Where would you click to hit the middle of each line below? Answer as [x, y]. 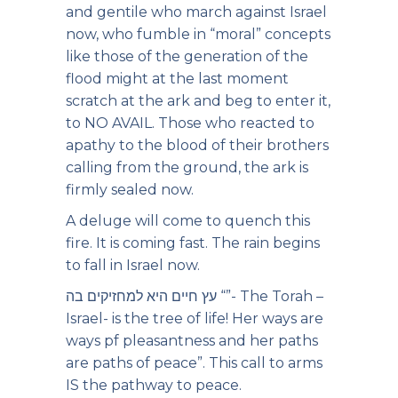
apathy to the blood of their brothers [197, 145]
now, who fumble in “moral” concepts [198, 34]
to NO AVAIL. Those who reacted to [190, 123]
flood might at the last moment [177, 79]
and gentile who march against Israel [196, 12]
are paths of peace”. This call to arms [194, 363]
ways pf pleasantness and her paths [192, 341]
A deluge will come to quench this [188, 221]
